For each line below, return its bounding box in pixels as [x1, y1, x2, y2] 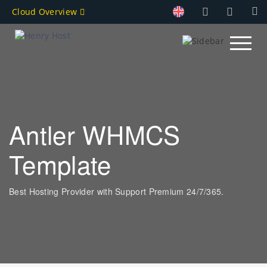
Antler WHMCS [9, 116, 181, 152]
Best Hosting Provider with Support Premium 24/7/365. [9, 185, 224, 197]
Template [9, 146, 111, 182]
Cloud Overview [12, 6, 80, 17]
